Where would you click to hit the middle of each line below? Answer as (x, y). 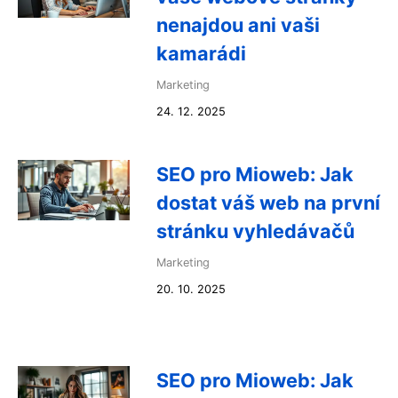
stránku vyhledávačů (255, 231)
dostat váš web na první (268, 203)
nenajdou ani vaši (238, 25)
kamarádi (201, 53)
